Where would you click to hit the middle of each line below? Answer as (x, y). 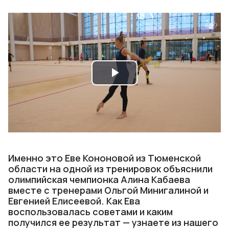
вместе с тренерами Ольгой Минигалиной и (108, 190)
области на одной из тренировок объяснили (110, 169)
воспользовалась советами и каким (90, 212)
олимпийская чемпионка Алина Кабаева (99, 179)
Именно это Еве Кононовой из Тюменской (105, 158)
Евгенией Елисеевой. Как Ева (74, 201)
